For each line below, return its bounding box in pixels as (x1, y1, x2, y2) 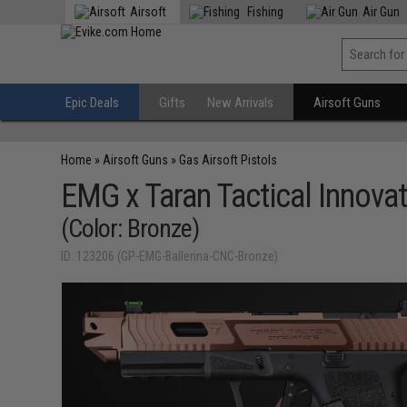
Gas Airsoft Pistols (179, 153, 278, 167)
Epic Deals (65, 94, 120, 111)
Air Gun (362, 5, 401, 19)
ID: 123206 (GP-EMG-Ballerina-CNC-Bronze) (61, 249, 279, 263)
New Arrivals (207, 94, 274, 111)
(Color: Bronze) (61, 213, 200, 243)
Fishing (244, 5, 284, 19)
